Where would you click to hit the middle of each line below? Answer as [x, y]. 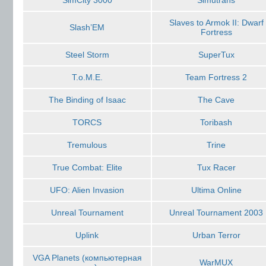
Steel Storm [87, 55]
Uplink [87, 235]
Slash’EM [87, 27]
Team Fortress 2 [216, 77]
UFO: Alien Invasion [87, 190]
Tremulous [87, 145]
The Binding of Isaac [87, 100]
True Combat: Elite [87, 167]
